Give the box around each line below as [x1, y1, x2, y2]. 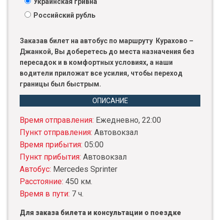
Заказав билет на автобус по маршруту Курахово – [20, 37, 193, 45]
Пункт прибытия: [20, 152, 83, 162]
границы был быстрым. [20, 80, 101, 88]
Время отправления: [20, 115, 96, 125]
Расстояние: [20, 177, 65, 187]
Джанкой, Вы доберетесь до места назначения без [20, 48, 194, 56]
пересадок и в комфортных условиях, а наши [20, 58, 173, 67]
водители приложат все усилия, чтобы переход [20, 69, 183, 78]
